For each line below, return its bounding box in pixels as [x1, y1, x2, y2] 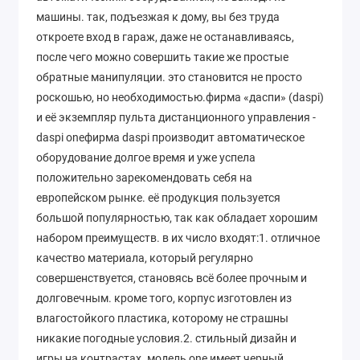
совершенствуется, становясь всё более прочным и [36, 272, 307, 285]
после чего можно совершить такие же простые [36, 51, 288, 64]
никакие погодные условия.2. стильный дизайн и [36, 332, 297, 346]
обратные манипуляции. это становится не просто [36, 71, 302, 84]
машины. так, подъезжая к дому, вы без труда [36, 10, 280, 24]
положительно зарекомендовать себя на [36, 171, 252, 185]
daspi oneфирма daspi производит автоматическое [36, 131, 305, 145]
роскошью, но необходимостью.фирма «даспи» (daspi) [36, 91, 324, 104]
